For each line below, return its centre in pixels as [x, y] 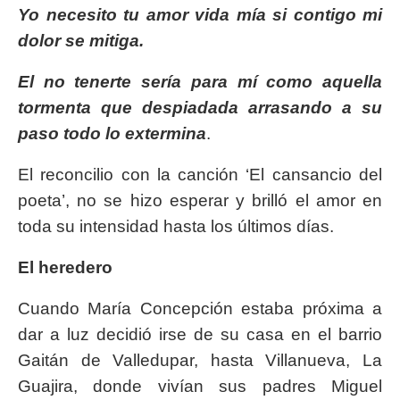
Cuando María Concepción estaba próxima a [200, 309]
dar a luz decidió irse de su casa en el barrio [200, 335]
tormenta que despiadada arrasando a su [200, 108]
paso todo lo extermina [112, 134]
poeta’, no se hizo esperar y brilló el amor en [200, 201]
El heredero [65, 268]
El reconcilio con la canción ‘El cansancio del [200, 175]
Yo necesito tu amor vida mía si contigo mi [200, 15]
